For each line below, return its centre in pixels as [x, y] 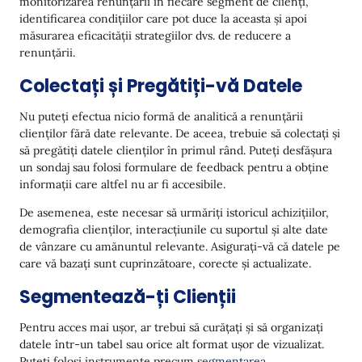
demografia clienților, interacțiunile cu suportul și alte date [174, 229]
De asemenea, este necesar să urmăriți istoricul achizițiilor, [174, 213]
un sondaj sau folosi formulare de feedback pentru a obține [174, 167]
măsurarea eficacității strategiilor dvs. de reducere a [155, 36]
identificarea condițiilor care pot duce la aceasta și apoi [163, 19]
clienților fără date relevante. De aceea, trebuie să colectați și [180, 133]
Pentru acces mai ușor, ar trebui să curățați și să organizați [171, 327]
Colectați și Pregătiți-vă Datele [161, 86]
